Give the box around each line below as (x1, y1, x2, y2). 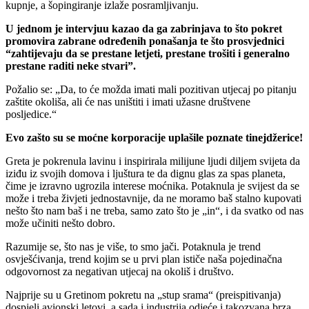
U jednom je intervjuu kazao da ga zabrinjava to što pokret (6, 22, 282, 34)
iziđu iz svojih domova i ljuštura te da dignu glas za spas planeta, (6, 167, 286, 179)
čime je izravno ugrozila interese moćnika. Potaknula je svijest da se (6, 179, 299, 192)
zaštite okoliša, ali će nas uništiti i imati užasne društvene (6, 95, 250, 108)
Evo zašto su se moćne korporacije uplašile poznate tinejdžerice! (6, 131, 303, 143)
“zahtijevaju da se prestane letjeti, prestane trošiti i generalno (6, 47, 290, 59)
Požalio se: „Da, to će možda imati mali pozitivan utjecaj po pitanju (6, 83, 297, 95)
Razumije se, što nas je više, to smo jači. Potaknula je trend (6, 240, 261, 252)
